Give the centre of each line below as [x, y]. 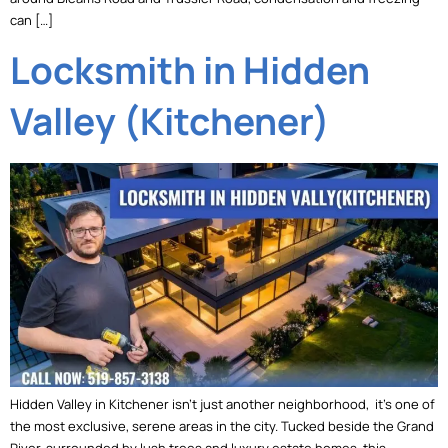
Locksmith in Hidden [190, 70]
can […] [31, 20]
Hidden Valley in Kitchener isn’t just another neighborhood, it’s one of [222, 404]
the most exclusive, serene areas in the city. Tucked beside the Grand [222, 426]
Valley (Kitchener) [170, 121]
